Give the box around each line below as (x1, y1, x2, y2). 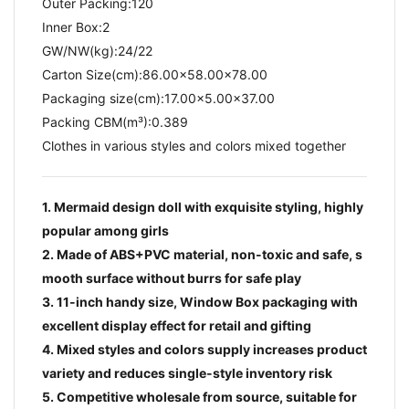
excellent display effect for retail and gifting (42, 317, 311, 333)
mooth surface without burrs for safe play (42, 269, 301, 286)
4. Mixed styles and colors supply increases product (42, 341, 367, 357)
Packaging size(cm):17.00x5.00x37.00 (42, 89, 275, 106)
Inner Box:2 (42, 18, 110, 35)
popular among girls (42, 222, 169, 238)
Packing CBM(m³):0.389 (42, 113, 188, 130)
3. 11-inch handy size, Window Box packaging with (42, 293, 358, 309)
